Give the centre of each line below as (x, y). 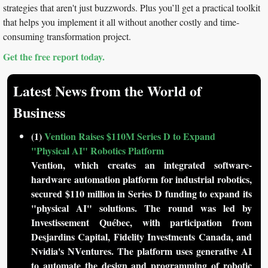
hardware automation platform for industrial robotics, (141, 179)
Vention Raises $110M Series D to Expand (130, 136)
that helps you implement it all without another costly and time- (121, 22)
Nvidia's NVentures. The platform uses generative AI (141, 251)
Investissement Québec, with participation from (141, 223)
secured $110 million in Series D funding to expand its (141, 194)
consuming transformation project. (67, 36)
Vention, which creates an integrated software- (141, 165)
